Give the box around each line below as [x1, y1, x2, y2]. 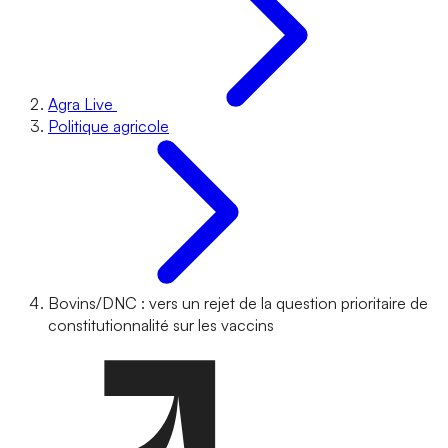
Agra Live [48, 94, 113, 114]
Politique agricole [48, 116, 169, 136]
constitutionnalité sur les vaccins [48, 315, 274, 335]
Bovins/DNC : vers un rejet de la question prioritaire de [48, 293, 428, 313]
